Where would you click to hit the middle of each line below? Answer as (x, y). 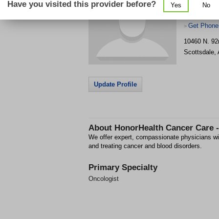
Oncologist (104, 179)
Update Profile (115, 84)
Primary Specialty (123, 167)
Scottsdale (199, 52)
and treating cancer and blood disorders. (145, 146)
